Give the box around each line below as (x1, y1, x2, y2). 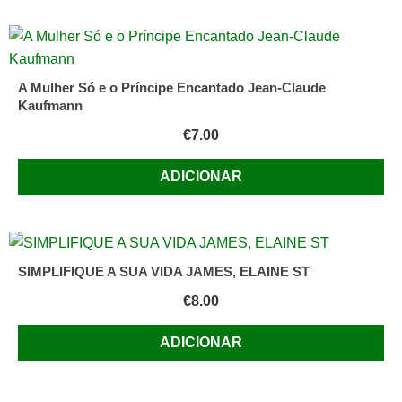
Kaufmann (18, 98, 83, 114)
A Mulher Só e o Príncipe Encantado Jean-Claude (18, 80, 326, 96)
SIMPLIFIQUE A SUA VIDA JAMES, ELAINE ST (18, 264, 310, 280)
